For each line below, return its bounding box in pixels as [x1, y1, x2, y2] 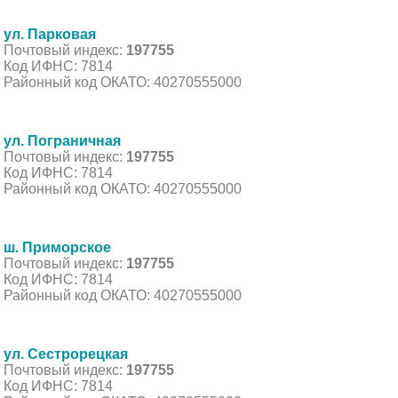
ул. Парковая [4, 26, 96, 42]
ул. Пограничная [4, 132, 121, 148]
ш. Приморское [4, 239, 111, 255]
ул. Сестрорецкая [4, 346, 128, 362]
